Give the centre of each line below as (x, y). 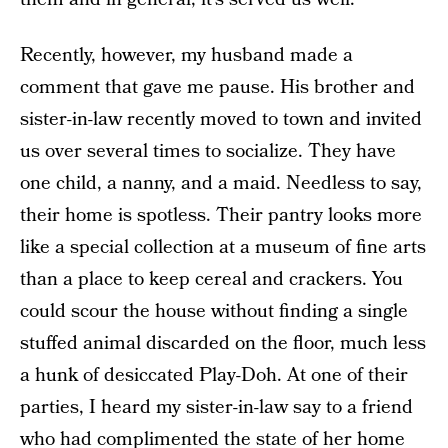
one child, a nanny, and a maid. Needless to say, (221, 183)
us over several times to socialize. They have (208, 151)
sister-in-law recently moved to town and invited (221, 119)
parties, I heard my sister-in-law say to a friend (216, 407)
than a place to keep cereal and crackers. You (211, 279)
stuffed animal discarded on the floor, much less (223, 343)
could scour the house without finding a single (214, 311)
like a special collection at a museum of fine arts (223, 247)
